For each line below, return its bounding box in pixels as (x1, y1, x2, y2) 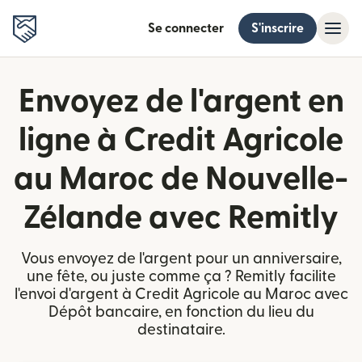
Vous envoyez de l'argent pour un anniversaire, (20, 251, 342, 267)
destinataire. (137, 322, 225, 338)
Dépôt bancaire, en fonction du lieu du (48, 305, 314, 320)
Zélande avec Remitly (23, 202, 339, 234)
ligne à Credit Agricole (19, 124, 343, 157)
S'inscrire (251, 22, 304, 35)
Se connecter (148, 22, 224, 35)
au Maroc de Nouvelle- (14, 163, 348, 196)
